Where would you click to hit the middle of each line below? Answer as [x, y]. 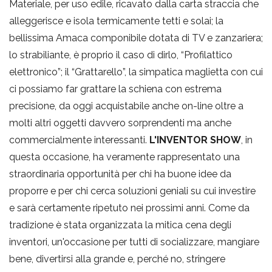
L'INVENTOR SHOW [195, 140]
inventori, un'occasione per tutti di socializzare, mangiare [134, 242]
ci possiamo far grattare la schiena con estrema [115, 89]
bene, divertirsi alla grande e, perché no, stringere [117, 259]
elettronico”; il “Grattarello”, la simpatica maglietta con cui [136, 72]
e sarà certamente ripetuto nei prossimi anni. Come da [129, 208]
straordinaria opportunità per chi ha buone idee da [120, 174]
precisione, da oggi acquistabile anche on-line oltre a [126, 106]
